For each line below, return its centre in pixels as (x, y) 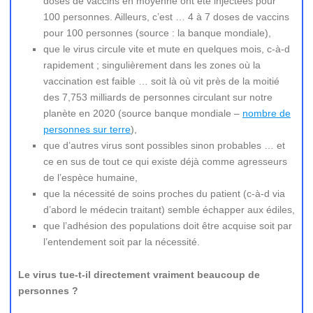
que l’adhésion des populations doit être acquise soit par (168, 226)
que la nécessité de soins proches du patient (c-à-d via (164, 194)
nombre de (267, 113)
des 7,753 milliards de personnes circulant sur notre (158, 97)
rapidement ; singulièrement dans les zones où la (152, 65)
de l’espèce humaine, (90, 177)
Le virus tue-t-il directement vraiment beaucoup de (139, 275)
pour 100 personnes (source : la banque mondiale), (157, 33)
